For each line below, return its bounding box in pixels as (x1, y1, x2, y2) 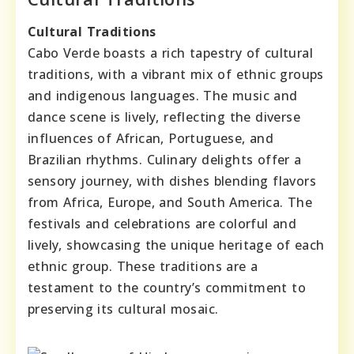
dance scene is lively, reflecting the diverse (28, 108, 300, 126)
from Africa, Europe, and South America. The (28, 194, 313, 212)
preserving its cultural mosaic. (28, 300, 219, 318)
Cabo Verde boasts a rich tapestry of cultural (28, 44, 313, 62)
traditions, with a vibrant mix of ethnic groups (28, 66, 324, 84)
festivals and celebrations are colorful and (28, 215, 297, 233)
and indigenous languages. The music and (28, 87, 298, 105)
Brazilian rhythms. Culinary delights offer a (28, 151, 302, 169)
